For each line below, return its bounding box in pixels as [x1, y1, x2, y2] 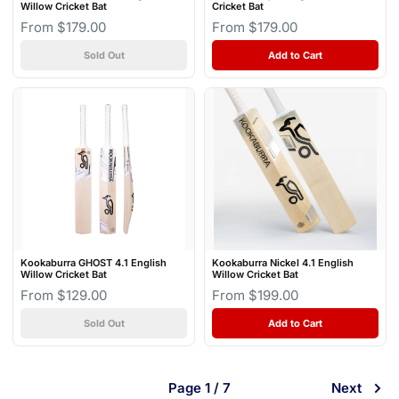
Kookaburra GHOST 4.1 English [20, 256, 167, 270]
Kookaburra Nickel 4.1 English [212, 256, 354, 270]
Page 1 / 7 [168, 379, 231, 397]
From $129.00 [20, 287, 107, 305]
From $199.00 [212, 287, 298, 305]
